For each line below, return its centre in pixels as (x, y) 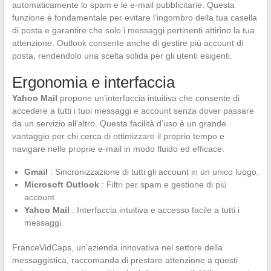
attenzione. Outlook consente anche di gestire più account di (127, 43)
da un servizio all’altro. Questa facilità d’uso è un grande (119, 123)
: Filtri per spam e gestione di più (163, 184)
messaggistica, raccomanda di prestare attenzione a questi (125, 260)
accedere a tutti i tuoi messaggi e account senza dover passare (133, 110)
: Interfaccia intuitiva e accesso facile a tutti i (154, 210)
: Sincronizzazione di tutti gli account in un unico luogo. (153, 171)
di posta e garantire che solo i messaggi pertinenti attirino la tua (133, 30)
